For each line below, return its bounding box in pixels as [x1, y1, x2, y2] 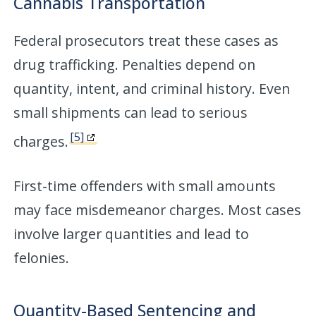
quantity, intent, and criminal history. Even [13, 79, 291, 99]
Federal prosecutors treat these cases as [13, 31, 279, 51]
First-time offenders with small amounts [13, 176, 276, 195]
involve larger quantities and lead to [13, 224, 250, 243]
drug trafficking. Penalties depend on [13, 55, 256, 75]
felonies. [13, 248, 70, 267]
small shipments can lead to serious [13, 103, 248, 123]
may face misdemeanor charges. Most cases [13, 200, 302, 219]
